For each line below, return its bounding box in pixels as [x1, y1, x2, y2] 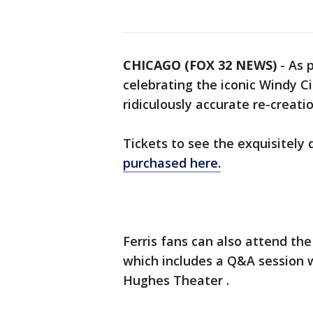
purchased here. [123, 154, 221, 171]
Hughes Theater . [123, 272, 229, 289]
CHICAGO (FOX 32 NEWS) [123, 57, 277, 73]
